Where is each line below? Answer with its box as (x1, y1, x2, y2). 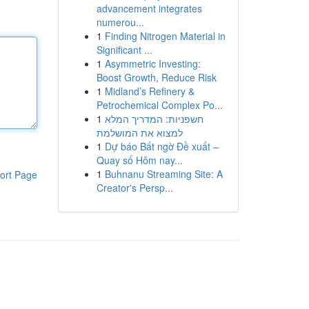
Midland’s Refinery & (104, 84, 195, 98)
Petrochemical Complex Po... (96, 98, 223, 112)
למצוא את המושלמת (96, 126, 183, 139)
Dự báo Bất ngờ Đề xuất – (104, 139, 219, 153)
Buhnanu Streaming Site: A (104, 167, 223, 181)
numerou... (96, 15, 144, 29)
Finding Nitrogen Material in (104, 29, 226, 43)
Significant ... (96, 43, 152, 57)
